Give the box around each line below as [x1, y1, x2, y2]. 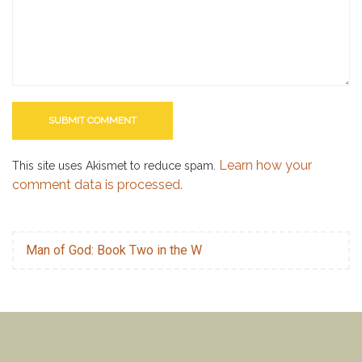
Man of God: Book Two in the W [26, 242, 202, 258]
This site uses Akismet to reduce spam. [12, 159, 219, 172]
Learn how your [219, 158, 312, 173]
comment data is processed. [12, 177, 183, 192]
